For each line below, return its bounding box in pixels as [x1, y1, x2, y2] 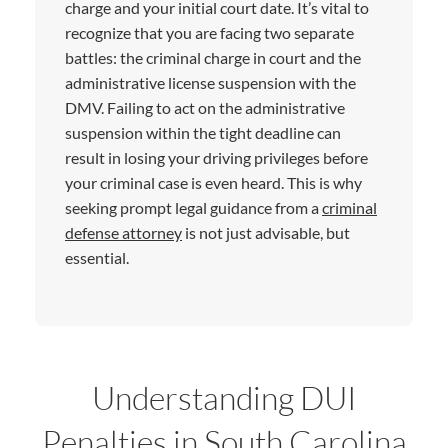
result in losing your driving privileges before [65, 147, 368, 167]
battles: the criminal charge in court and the [65, 47, 361, 67]
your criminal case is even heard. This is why [65, 172, 362, 192]
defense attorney [65, 222, 182, 242]
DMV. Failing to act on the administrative [65, 97, 345, 117]
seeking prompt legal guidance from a [65, 197, 322, 217]
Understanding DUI [91, 377, 357, 417]
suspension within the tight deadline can [65, 122, 341, 142]
